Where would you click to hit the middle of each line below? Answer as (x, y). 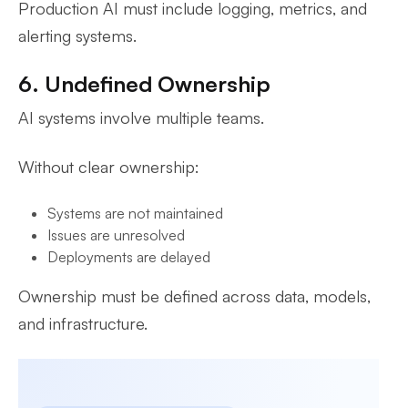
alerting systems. (77, 36)
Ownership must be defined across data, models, (194, 296)
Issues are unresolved (116, 235)
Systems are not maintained (135, 213)
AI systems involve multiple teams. (141, 117)
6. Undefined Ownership (144, 84)
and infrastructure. (83, 323)
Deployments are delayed (129, 257)
